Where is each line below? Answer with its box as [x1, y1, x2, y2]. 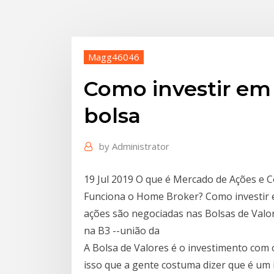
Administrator [112, 140, 169, 153]
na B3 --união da [84, 223, 162, 237]
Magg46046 [88, 50, 139, 63]
